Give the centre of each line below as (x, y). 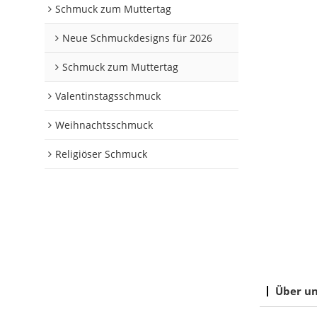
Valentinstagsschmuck (108, 96)
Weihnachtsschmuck (104, 125)
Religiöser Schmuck (102, 154)
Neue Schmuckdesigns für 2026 (138, 38)
